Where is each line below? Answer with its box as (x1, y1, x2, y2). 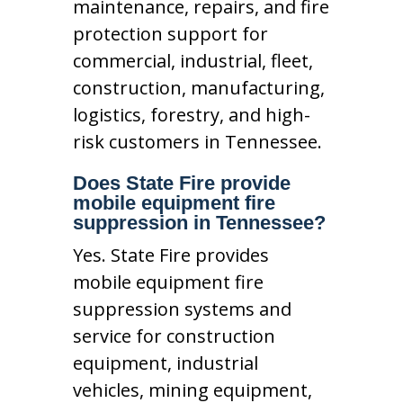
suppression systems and (72, 297, 291, 322)
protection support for (72, 22, 268, 47)
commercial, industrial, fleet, (72, 49, 313, 74)
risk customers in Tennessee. (72, 130, 322, 155)
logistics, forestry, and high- (72, 103, 310, 128)
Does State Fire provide (72, 172, 291, 195)
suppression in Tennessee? (72, 211, 326, 235)
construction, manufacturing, (72, 76, 325, 101)
